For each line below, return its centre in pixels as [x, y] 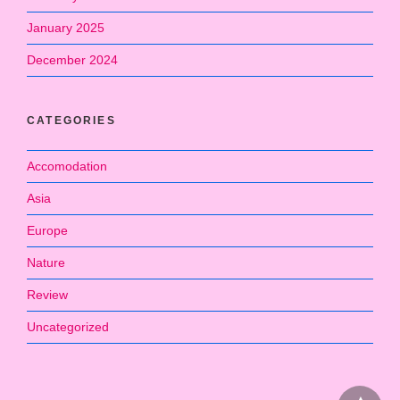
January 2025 [66, 27]
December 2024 [72, 59]
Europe [47, 230]
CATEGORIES [71, 120]
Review [47, 294]
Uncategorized [68, 326]
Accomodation [67, 166]
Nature [46, 262]
